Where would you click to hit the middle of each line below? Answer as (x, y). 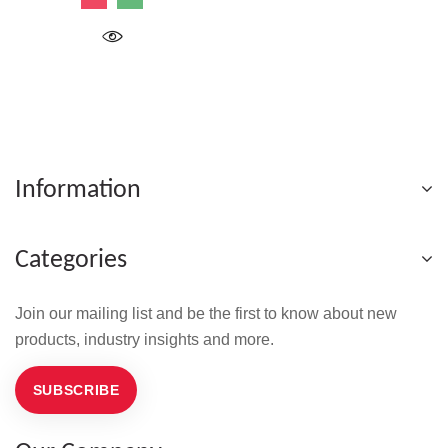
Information (78, 190)
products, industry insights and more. (144, 338)
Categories (71, 260)
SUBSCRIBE (76, 389)
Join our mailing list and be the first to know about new (206, 312)
